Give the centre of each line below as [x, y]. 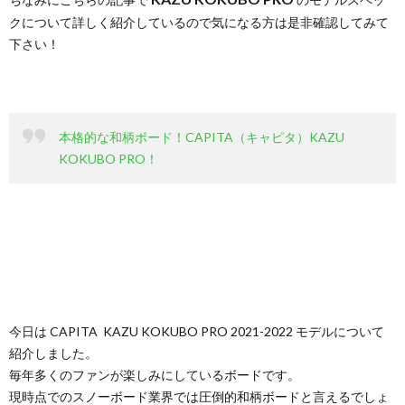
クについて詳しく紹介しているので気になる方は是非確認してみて [199, 22]
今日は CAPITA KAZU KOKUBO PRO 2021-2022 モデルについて [197, 331]
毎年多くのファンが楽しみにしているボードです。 [155, 374]
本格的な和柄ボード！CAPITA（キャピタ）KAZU [202, 137]
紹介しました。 [53, 353]
